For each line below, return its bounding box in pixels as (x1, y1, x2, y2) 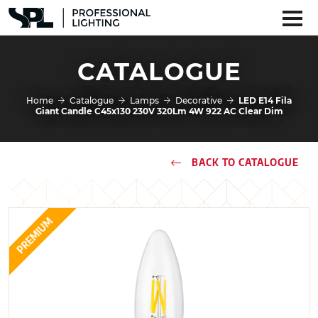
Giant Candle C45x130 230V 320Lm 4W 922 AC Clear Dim (35, 105, 283, 116)
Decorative (175, 94, 222, 106)
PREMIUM (14, 215, 55, 256)
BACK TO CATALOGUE (188, 157, 299, 168)
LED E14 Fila (238, 94, 292, 106)
